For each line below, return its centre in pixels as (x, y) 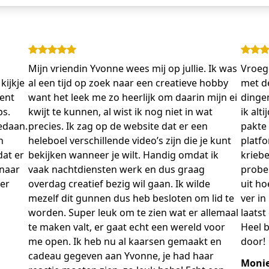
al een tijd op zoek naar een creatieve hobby (128, 83)
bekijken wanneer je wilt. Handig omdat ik (124, 155)
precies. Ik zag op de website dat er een (118, 126)
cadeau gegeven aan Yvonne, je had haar (121, 255)
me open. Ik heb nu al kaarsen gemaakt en (125, 241)
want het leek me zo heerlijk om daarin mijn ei (133, 97)
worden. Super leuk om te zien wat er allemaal (134, 212)
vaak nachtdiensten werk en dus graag (117, 169)
